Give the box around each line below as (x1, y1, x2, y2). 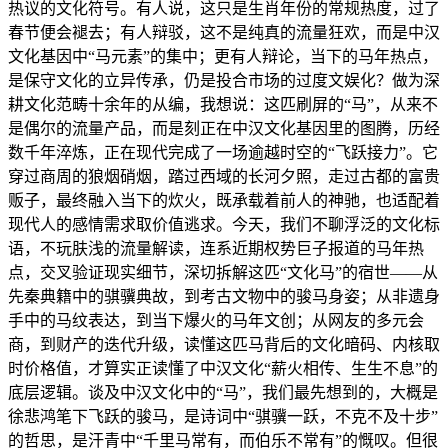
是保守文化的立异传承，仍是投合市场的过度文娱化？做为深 (8, 72, 440, 90)
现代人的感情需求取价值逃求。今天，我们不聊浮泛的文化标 (8, 216, 440, 234)
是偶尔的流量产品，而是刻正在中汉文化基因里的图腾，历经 (8, 120, 440, 138)
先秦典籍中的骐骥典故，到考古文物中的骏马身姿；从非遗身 (8, 288, 440, 306)
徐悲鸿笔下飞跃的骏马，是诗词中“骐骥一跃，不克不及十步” (8, 408, 438, 426)
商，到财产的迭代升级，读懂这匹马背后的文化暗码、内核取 (8, 336, 440, 354)
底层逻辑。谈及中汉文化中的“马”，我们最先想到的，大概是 (8, 384, 438, 402)
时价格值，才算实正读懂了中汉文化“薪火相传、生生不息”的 (8, 360, 438, 378)
